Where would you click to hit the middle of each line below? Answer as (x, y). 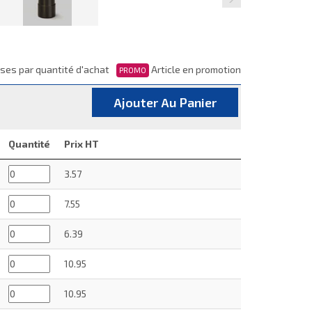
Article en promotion (195, 69)
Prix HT (81, 143)
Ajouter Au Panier (165, 102)
